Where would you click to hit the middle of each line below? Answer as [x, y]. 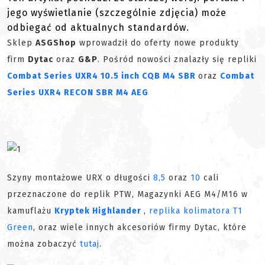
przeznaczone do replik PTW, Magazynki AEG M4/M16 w [127, 195]
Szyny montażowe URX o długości [80, 178]
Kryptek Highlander [99, 211]
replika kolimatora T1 [196, 211]
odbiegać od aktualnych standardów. [98, 28]
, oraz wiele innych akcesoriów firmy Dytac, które [140, 228]
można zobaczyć [43, 244]
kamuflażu [31, 211]
